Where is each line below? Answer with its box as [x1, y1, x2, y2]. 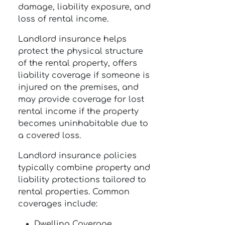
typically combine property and [18, 163, 150, 172]
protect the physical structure [18, 47, 143, 56]
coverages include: [18, 199, 97, 208]
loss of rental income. [18, 15, 108, 24]
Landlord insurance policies [18, 151, 137, 160]
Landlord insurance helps [18, 35, 127, 44]
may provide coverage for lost [18, 95, 144, 104]
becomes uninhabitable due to [18, 119, 148, 128]
